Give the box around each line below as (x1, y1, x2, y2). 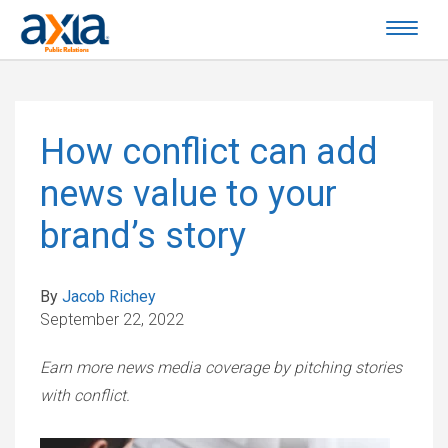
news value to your (40, 173, 337, 215)
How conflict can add (40, 131, 378, 173)
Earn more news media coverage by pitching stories (40, 358, 402, 377)
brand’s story (40, 215, 246, 257)
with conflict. (40, 386, 130, 405)
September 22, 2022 (40, 310, 184, 329)
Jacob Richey (62, 287, 156, 306)
